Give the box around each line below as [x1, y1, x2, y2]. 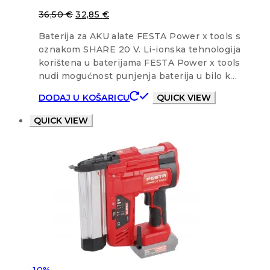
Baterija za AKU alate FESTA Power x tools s [39, 30, 241, 42]
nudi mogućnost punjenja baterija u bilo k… [39, 70, 237, 81]
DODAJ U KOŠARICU [39, 92, 130, 103]
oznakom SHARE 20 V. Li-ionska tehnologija [39, 43, 241, 55]
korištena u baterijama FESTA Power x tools [39, 57, 240, 68]
